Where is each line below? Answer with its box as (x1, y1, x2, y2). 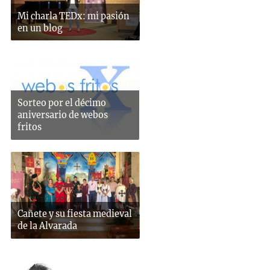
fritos (17, 122, 42, 133)
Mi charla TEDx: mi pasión (17, 10, 130, 22)
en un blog (17, 22, 63, 34)
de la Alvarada (17, 221, 77, 232)
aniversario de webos (17, 110, 108, 121)
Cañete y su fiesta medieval (17, 209, 132, 220)
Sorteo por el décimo (17, 98, 106, 109)
